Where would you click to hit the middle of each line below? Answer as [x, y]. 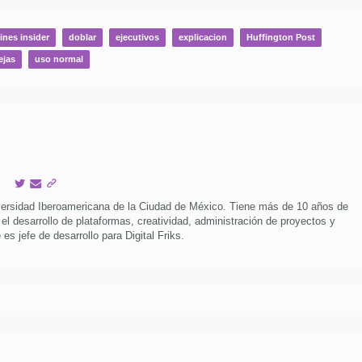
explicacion [203, 37]
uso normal [59, 59]
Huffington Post [281, 37]
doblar [82, 37]
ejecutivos [137, 37]
